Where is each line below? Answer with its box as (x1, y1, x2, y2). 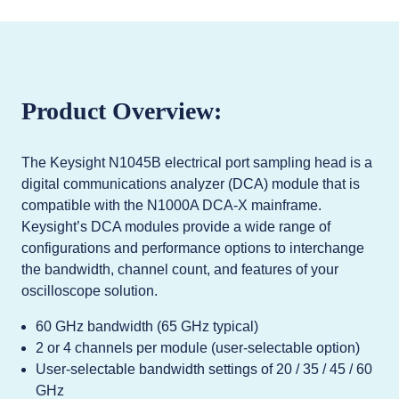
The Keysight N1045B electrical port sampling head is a (21, 155, 372, 170)
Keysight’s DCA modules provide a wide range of (21, 219, 330, 234)
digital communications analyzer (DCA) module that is (21, 176, 360, 191)
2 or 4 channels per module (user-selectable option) (36, 340, 360, 355)
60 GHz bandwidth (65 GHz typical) (36, 319, 258, 334)
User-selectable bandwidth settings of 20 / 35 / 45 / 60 (36, 362, 372, 377)
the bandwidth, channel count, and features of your (21, 262, 338, 277)
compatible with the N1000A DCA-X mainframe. (21, 198, 322, 213)
